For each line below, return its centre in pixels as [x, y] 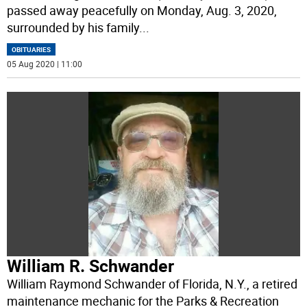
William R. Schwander [91, 266]
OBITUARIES [32, 50]
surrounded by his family [73, 28]
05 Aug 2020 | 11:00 [45, 64]
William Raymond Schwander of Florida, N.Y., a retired [152, 284]
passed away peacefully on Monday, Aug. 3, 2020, [142, 11]
